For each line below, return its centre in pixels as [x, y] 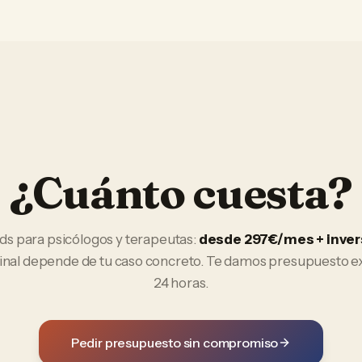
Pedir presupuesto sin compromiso [175, 343]
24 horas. [181, 283]
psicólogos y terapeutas [120, 239]
